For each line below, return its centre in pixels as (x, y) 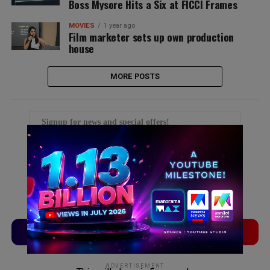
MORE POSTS (135, 76)
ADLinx (197, 232)
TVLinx (73, 232)
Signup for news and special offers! (105, 122)
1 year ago (119, 26)
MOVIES (81, 26)
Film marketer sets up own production (151, 37)
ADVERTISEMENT (135, 266)
